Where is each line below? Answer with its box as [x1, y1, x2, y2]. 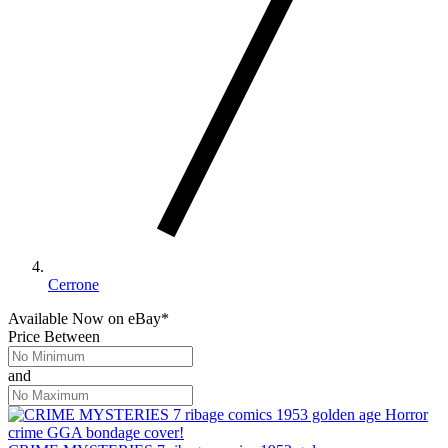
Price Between [8, 327, 100, 345]
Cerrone [48, 275, 99, 293]
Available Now [8, 309, 104, 327]
